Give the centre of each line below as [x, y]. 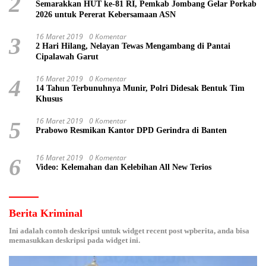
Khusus [49, 99]
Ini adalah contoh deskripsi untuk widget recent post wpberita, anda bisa [129, 231]
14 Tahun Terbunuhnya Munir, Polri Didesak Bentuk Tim [140, 88]
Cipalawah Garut [67, 57]
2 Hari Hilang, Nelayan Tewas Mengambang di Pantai [133, 46]
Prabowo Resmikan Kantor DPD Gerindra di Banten [131, 131]
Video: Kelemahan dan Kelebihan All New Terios [124, 167]
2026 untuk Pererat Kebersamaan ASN [106, 15]
